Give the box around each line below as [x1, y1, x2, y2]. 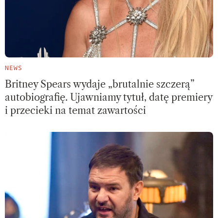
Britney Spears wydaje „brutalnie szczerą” [5, 78, 195, 91]
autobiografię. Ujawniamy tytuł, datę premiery [5, 91, 212, 104]
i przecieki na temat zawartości [5, 105, 146, 117]
